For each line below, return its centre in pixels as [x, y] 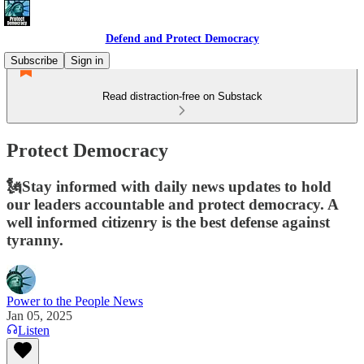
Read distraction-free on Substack [182, 96]
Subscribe [34, 61]
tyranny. [35, 240]
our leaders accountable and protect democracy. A [172, 204]
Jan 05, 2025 [39, 315]
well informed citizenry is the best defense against [168, 222]
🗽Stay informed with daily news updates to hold [169, 186]
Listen [34, 330]
